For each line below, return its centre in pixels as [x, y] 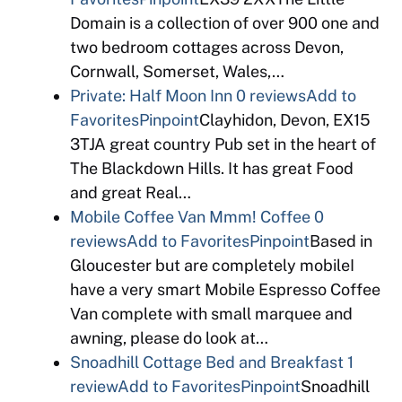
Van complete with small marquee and [211, 314]
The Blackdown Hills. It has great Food [212, 168]
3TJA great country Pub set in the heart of [223, 144]
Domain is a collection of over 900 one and [225, 23]
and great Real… [131, 192]
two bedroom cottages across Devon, [207, 47]
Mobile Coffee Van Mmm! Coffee [190, 217]
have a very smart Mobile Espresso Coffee [225, 289]
